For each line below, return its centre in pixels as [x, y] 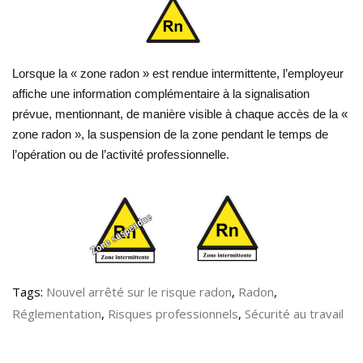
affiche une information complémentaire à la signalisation [161, 94]
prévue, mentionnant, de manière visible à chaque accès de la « [180, 115]
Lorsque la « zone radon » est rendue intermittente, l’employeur [178, 74]
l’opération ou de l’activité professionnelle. [121, 155]
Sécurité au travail [294, 314]
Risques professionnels [173, 314]
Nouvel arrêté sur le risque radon [139, 292]
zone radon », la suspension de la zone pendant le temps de [170, 135]
